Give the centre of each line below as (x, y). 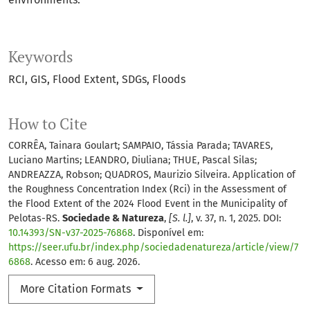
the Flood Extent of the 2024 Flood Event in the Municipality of (148, 204)
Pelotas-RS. (35, 219)
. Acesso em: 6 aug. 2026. (85, 262)
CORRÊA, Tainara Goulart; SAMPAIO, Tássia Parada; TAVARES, (140, 146)
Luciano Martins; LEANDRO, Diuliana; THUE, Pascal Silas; (133, 161)
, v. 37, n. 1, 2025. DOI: (236, 219)
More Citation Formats (77, 289)
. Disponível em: (168, 233)
